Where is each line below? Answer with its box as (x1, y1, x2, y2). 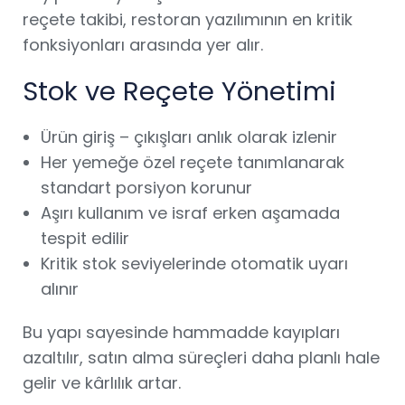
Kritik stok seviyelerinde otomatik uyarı (41, 252, 348, 275)
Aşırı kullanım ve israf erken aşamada (41, 202, 340, 224)
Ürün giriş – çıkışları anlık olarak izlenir (41, 126, 337, 148)
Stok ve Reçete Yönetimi (23, 73, 336, 109)
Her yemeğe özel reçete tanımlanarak (41, 151, 344, 174)
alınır (41, 278, 79, 300)
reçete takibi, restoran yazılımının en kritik (23, 8, 353, 31)
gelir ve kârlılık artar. (23, 372, 181, 394)
